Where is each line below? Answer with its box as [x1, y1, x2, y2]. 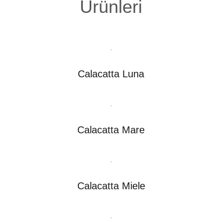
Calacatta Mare [77, 124, 145, 135]
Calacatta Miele [77, 180, 145, 191]
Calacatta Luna [78, 68, 144, 79]
